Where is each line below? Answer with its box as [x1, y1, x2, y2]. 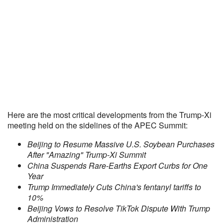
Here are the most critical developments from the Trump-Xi [7, 109, 212, 120]
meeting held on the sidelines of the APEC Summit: [7, 119, 188, 131]
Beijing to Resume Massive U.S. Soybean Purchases [27, 138, 215, 150]
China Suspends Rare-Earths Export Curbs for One [27, 160, 208, 171]
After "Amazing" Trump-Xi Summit [27, 149, 146, 160]
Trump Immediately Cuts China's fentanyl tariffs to [27, 181, 201, 193]
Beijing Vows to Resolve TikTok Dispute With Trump [27, 203, 210, 214]
